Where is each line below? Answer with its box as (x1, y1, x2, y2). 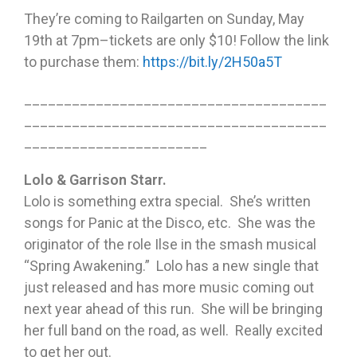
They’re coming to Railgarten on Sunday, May (24, 10, 304, 28)
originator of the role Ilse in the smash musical (24, 236, 316, 253)
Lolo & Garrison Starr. (24, 171, 173, 189)
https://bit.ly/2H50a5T (143, 53, 282, 71)
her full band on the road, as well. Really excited (24, 322, 323, 339)
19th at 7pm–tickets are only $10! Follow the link (24, 32, 329, 49)
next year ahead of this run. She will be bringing (24, 300, 323, 318)
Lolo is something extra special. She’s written (24, 193, 311, 210)
